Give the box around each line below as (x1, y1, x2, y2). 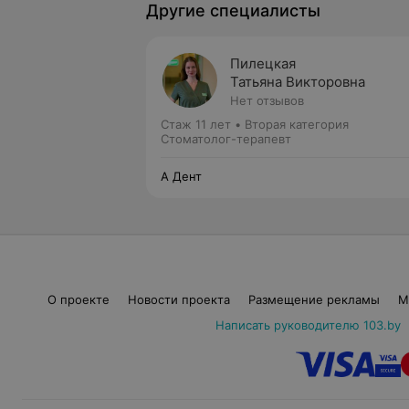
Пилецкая (230, 55, 296, 72)
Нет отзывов (230, 93, 304, 108)
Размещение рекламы (247, 292, 380, 307)
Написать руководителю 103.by (215, 318, 401, 332)
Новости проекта (127, 292, 230, 307)
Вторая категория (245, 117, 349, 131)
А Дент (161, 169, 202, 184)
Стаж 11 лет (161, 117, 231, 131)
